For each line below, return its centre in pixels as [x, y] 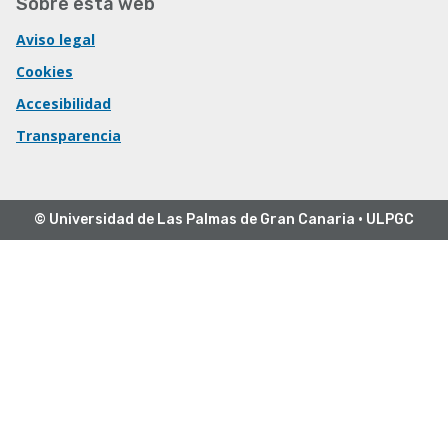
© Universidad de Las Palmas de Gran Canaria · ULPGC [224, 219]
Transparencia [68, 135]
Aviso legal [55, 39]
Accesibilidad [63, 103]
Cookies [44, 71]
